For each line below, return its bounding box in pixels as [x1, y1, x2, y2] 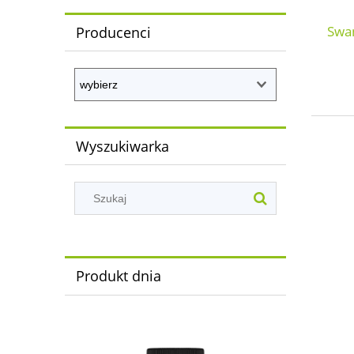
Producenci [75, 22, 151, 42]
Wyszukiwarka [75, 137, 169, 156]
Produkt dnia [75, 266, 161, 286]
